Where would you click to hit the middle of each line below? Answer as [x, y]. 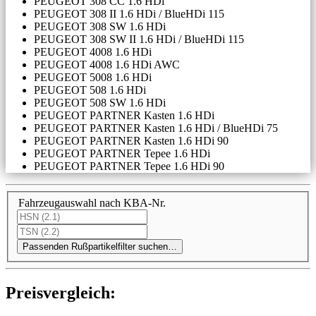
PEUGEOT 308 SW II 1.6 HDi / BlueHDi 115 [139, 39]
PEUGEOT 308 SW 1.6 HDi [100, 27]
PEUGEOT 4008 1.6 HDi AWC [107, 65]
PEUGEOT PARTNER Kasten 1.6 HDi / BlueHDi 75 [156, 128]
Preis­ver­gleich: [61, 292]
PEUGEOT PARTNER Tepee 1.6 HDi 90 [129, 166]
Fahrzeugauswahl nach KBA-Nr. [92, 202]
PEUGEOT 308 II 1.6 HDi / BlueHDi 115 [129, 14]
